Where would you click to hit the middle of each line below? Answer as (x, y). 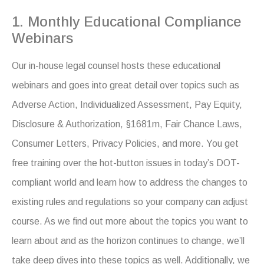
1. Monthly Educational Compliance (126, 21)
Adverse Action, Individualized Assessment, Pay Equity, (127, 104)
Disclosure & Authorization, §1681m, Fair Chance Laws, (127, 124)
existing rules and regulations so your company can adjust (130, 202)
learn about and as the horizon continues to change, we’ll (128, 240)
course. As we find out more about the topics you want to (130, 221)
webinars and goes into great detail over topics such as (126, 85)
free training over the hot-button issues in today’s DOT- (126, 163)
